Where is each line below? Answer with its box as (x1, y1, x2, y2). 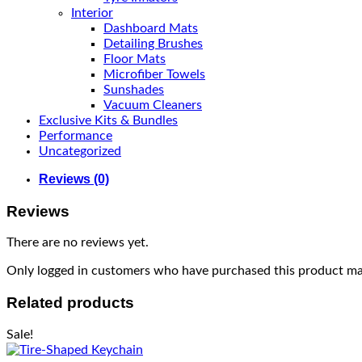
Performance (39, 128, 112, 142)
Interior (71, 6, 113, 19)
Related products (6, 294, 134, 312)
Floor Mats (103, 52, 166, 65)
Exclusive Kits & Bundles (39, 113, 178, 127)
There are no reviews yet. (6, 236, 149, 250)
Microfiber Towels (103, 67, 205, 81)
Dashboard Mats (103, 21, 198, 35)
